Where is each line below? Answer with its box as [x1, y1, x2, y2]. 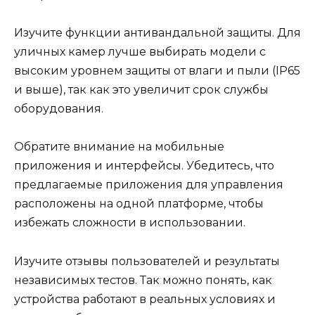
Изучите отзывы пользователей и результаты [14, 254, 280, 268]
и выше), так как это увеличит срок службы [14, 83, 269, 97]
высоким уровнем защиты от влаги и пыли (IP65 [14, 64, 300, 78]
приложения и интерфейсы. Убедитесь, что [14, 159, 274, 173]
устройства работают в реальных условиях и [14, 292, 276, 306]
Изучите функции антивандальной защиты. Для [14, 26, 301, 40]
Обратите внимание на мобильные [14, 140, 224, 154]
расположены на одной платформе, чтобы [14, 197, 264, 211]
